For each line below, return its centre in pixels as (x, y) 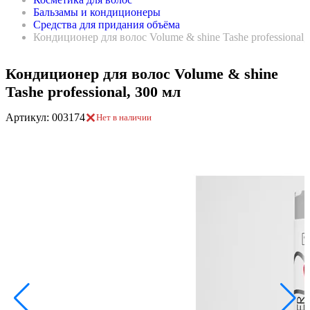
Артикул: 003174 (45, 117)
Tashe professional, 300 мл (93, 92)
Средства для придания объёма (107, 25)
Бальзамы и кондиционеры (97, 12)
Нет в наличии (124, 117)
